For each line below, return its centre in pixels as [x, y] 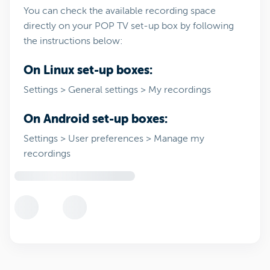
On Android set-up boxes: [96, 119]
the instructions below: [73, 41]
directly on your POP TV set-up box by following [129, 26]
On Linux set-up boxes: [88, 70]
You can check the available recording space [120, 11]
